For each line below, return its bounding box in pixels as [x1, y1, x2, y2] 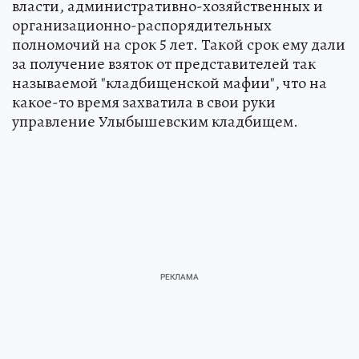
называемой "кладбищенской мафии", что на [12, 72, 327, 95]
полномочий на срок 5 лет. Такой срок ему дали [12, 34, 345, 56]
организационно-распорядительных [12, 14, 272, 37]
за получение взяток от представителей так [12, 53, 316, 75]
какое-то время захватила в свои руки [12, 91, 276, 114]
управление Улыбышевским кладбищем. [12, 111, 298, 133]
